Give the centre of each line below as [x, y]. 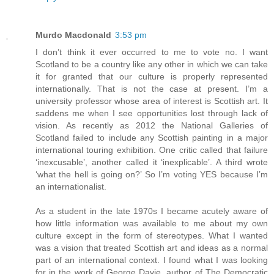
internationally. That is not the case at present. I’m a [152, 89]
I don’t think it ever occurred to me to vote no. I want [152, 52]
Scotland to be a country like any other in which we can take [152, 65]
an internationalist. [71, 187]
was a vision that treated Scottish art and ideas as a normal [152, 248]
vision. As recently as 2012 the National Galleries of [152, 126]
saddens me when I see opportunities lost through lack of [152, 113]
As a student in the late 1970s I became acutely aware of [152, 211]
